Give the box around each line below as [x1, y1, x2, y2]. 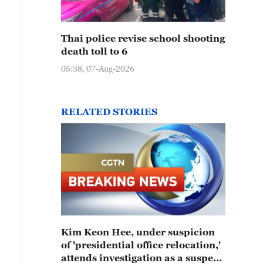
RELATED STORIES [61, 106, 157, 117]
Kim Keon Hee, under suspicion [61, 227, 215, 237]
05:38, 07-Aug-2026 [61, 63, 134, 73]
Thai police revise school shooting [61, 33, 225, 43]
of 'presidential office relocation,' [61, 240, 221, 250]
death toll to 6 [61, 46, 127, 56]
